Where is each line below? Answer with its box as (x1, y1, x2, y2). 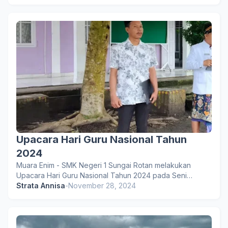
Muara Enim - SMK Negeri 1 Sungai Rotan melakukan (16, 161, 191, 169)
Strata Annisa (16, 181, 65, 190)
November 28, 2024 (68, 181, 136, 190)
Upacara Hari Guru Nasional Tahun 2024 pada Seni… (16, 171, 192, 180)
